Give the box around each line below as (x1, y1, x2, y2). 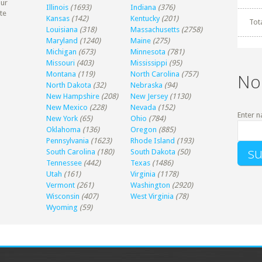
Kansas (46, 14, 70, 23)
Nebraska (130, 81, 163, 90)
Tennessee (46, 158, 82, 168)
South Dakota (130, 147, 176, 157)
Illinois (46, 3, 69, 12)
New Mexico (46, 103, 88, 112)
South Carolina (46, 147, 96, 157)
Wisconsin (46, 192, 80, 201)
